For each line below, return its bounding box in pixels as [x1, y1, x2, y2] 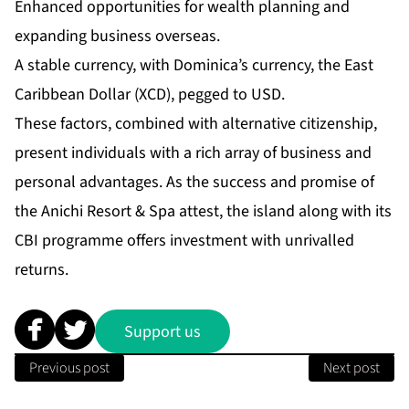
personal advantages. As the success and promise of [15, 171, 374, 194]
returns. [15, 258, 68, 282]
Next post [323, 358, 380, 379]
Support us [124, 320, 201, 343]
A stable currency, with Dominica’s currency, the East [15, 54, 373, 78]
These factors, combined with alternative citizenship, [15, 112, 377, 136]
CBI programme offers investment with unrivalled [15, 229, 354, 253]
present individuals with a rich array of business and [15, 142, 372, 165]
